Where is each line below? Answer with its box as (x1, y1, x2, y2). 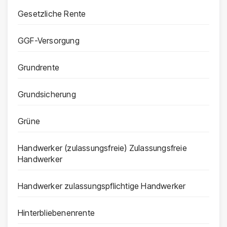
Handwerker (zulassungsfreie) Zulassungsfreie (18, 143, 187, 154)
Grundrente (18, 62, 59, 73)
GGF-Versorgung (18, 35, 80, 46)
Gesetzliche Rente (18, 9, 86, 19)
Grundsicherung (18, 89, 76, 100)
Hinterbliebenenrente (18, 208, 95, 218)
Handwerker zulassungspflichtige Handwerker (18, 181, 186, 192)
